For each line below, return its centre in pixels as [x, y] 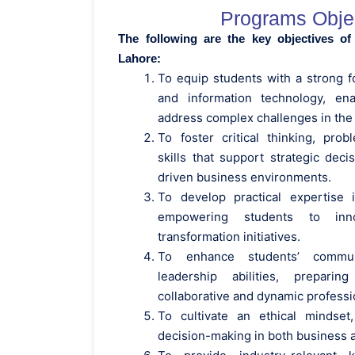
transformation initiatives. [229, 237]
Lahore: [140, 58]
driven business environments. [245, 177]
